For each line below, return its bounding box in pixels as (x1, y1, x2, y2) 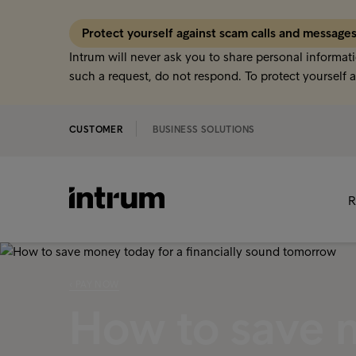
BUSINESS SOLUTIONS (153, 124, 255, 135)
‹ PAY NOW (69, 279, 119, 290)
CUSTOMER (69, 124, 124, 135)
